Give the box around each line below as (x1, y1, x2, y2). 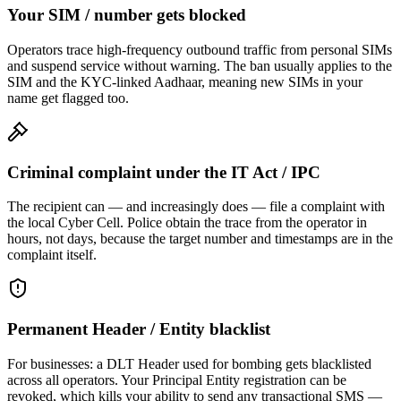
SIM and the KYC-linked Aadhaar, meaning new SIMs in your (7, 73, 363, 90)
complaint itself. (7, 247, 97, 263)
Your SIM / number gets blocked (7, 5, 246, 25)
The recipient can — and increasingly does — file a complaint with (7, 199, 385, 215)
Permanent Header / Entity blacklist (7, 320, 270, 339)
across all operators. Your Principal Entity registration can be (7, 371, 346, 388)
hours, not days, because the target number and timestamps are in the (7, 231, 393, 247)
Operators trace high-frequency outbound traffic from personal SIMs (7, 41, 392, 57)
